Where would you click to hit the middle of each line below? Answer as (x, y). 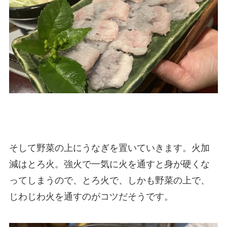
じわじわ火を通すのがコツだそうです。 (92, 197)
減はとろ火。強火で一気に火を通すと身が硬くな (109, 164)
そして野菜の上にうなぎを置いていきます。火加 (109, 148)
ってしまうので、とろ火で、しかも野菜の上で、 (109, 181)
